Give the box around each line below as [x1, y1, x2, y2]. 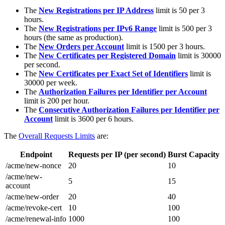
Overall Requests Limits [19, 131, 95, 140]
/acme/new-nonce [6, 161, 61, 170]
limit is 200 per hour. [24, 96, 89, 105]
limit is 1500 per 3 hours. [124, 42, 205, 51]
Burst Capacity [168, 150, 219, 159]
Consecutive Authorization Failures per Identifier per [39, 105, 219, 114]
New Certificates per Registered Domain [39, 51, 176, 60]
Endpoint [20, 150, 52, 159]
